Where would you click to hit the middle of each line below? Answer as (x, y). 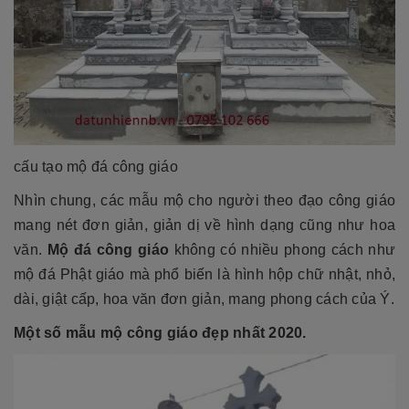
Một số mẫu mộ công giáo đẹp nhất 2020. (160, 332)
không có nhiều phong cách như (282, 249)
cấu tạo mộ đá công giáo (98, 166)
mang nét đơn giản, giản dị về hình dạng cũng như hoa (204, 225)
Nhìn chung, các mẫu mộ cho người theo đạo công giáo (204, 200)
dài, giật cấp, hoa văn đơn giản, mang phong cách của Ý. (204, 299)
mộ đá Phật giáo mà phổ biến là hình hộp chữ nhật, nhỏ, (204, 274)
